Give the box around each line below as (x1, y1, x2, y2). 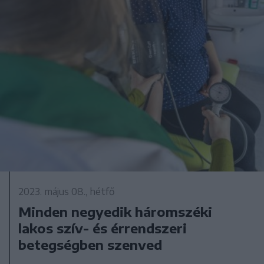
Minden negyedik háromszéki (18, 203, 213, 220)
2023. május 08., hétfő (18, 186, 115, 198)
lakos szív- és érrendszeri (18, 220, 187, 237)
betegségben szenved (18, 236, 163, 253)
